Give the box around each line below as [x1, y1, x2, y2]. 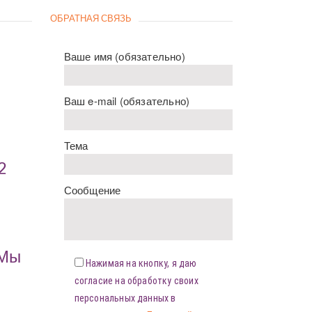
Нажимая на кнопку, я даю [85, 257, 197, 269]
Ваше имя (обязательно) [63, 48, 185, 63]
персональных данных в [74, 292, 176, 304]
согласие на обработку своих [74, 274, 198, 286]
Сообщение [63, 182, 121, 197]
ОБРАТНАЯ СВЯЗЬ [49, 12, 132, 24]
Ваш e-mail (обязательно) [63, 93, 190, 108]
